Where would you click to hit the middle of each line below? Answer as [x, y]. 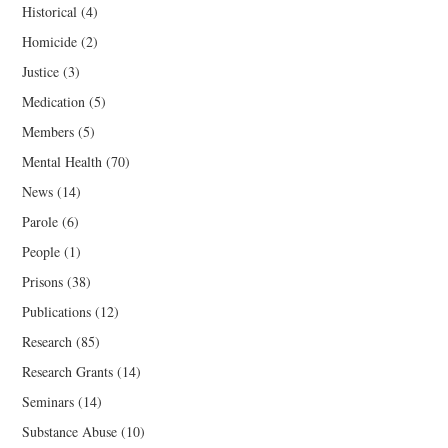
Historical [50, 12]
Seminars [48, 402]
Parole [40, 222]
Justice [41, 72]
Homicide [50, 42]
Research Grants [68, 372]
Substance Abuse [70, 432]
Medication [54, 102]
